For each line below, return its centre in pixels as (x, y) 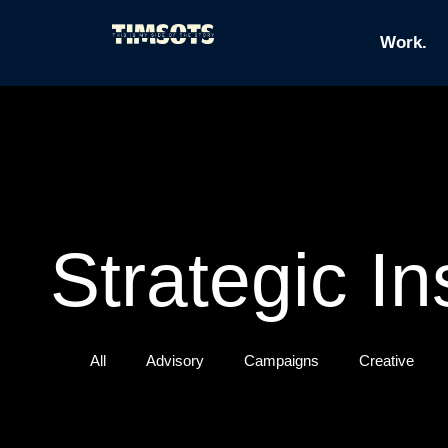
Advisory (175, 360)
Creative (386, 360)
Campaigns (281, 360)
